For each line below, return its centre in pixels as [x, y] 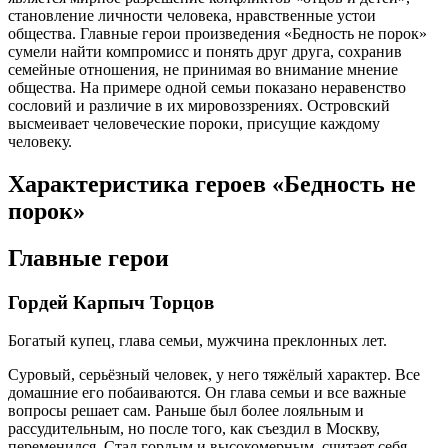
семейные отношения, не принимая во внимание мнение [203, 69]
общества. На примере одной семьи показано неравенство [207, 87]
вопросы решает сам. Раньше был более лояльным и [186, 411]
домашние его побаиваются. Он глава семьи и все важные [207, 393]
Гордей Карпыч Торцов [111, 302]
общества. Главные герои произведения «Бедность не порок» [217, 33]
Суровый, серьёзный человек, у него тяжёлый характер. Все [214, 375]
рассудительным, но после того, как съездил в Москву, [194, 429]
